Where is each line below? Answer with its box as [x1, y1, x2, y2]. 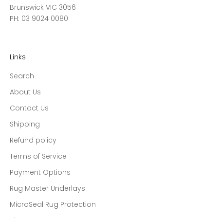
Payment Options [10, 167, 71, 177]
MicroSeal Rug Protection [10, 199, 96, 209]
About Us [10, 87, 41, 97]
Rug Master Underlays [10, 183, 85, 193]
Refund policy [10, 135, 56, 145]
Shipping [10, 119, 40, 129]
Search [10, 71, 34, 81]
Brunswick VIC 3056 [10, 2, 76, 12]
